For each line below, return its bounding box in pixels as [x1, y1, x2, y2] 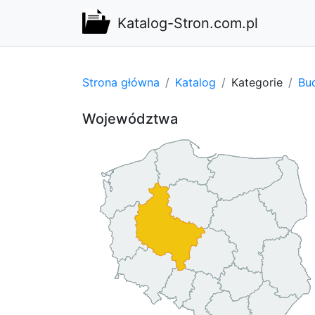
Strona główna [82, 75, 160, 89]
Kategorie [231, 75, 283, 89]
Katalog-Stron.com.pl [117, 15, 258, 32]
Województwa [82, 110, 178, 127]
